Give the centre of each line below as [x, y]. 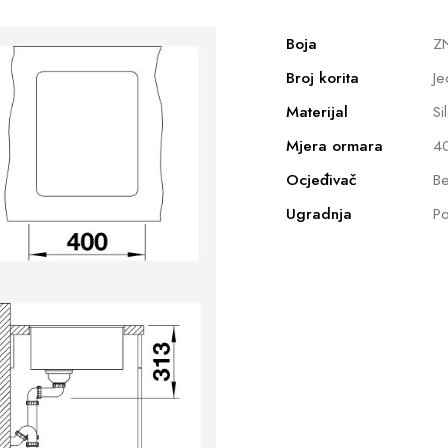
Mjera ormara [334, 145]
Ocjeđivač [321, 179]
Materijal [317, 111]
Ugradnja [319, 213]
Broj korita [322, 77]
